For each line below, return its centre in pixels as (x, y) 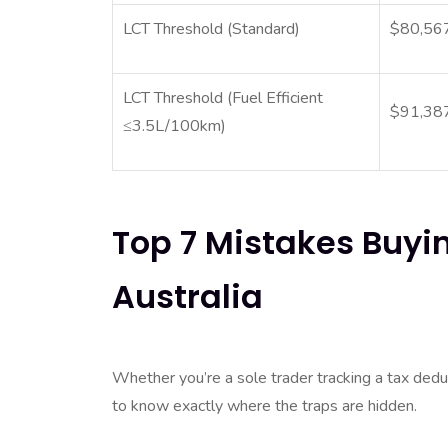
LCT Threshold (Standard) (212, 28)
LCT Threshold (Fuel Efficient (223, 97)
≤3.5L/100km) (175, 125)
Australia (187, 296)
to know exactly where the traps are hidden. (264, 405)
